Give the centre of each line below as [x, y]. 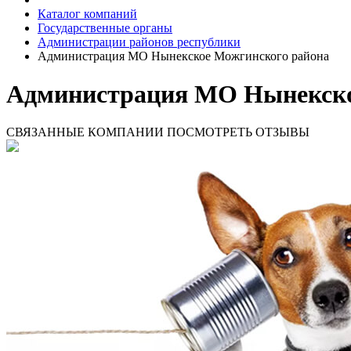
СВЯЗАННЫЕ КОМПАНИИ [85, 132]
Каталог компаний [87, 13]
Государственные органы [105, 27]
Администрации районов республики [139, 42]
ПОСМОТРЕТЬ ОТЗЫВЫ [238, 132]
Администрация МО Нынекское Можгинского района [183, 56]
